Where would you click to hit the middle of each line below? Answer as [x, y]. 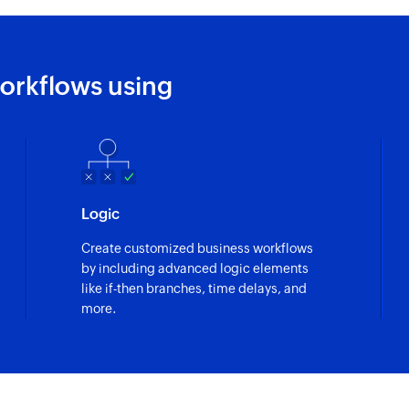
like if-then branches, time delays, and [194, 288]
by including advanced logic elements [194, 268]
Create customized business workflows [197, 248]
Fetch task [330, 15]
